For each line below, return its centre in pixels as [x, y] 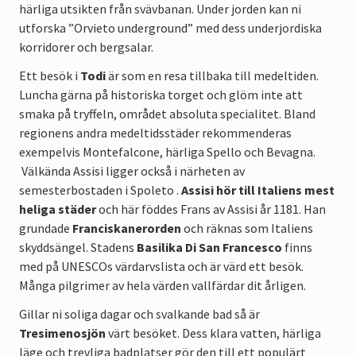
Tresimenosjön [62, 333]
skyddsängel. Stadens [78, 247]
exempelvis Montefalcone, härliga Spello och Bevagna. [167, 151]
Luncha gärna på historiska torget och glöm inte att [161, 94]
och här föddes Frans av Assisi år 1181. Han [211, 209]
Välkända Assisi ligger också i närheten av [132, 170]
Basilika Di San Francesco [209, 247]
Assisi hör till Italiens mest [258, 190]
